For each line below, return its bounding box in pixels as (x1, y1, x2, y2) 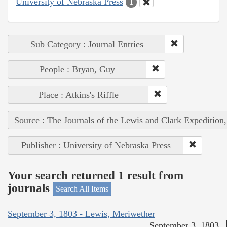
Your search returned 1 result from (8, 169, 183, 182)
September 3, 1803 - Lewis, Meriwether (8, 208, 155, 219)
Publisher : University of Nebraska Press (21, 140, 171, 151)
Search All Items (56, 184, 108, 194)
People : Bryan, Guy (40, 64, 115, 75)
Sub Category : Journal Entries (30, 39, 143, 50)
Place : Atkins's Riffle (38, 90, 119, 100)
